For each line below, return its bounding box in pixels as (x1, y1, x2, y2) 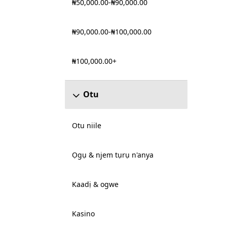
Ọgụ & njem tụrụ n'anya (71, 150, 154, 160)
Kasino (71, 209, 95, 218)
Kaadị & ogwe (71, 179, 119, 189)
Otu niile (71, 121, 101, 130)
